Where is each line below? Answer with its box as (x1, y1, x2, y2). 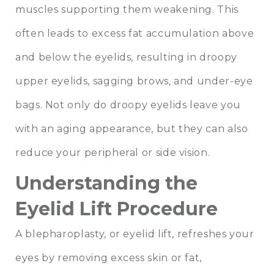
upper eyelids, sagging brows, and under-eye (15, 75, 253, 87)
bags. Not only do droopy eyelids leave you (15, 99, 241, 111)
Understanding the (15, 172, 198, 195)
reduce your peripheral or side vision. (15, 147, 213, 159)
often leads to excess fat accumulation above (15, 28, 254, 40)
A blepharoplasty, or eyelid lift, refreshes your (15, 228, 254, 240)
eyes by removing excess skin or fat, (15, 252, 202, 264)
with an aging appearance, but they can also (15, 123, 248, 135)
